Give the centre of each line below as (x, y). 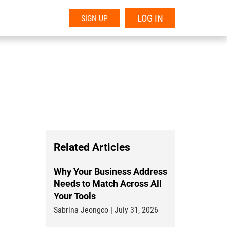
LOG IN (150, 18)
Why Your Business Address (110, 172)
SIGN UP (94, 18)
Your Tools (75, 196)
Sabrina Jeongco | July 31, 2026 (106, 210)
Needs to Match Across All (108, 184)
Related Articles (92, 147)
